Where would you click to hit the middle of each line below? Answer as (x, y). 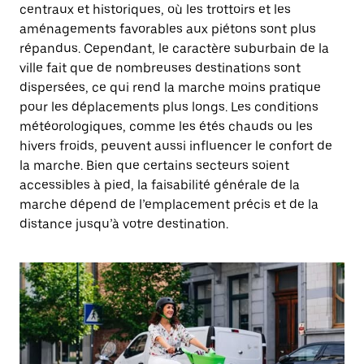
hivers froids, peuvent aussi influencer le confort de (176, 146)
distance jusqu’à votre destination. (124, 224)
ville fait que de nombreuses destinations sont (160, 68)
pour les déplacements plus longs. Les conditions (169, 107)
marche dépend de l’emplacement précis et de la (169, 204)
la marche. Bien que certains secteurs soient (154, 165)
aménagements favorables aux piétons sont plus (168, 29)
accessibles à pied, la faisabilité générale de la (160, 185)
